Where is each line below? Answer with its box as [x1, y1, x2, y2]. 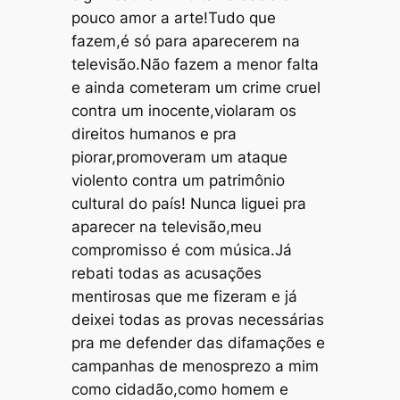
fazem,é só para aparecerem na [71, 31, 300, 50]
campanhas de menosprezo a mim [71, 356, 319, 375]
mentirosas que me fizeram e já [71, 287, 297, 305]
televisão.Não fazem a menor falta [71, 54, 319, 73]
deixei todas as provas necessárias [71, 310, 324, 329]
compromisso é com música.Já [71, 240, 292, 259]
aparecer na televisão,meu [71, 217, 262, 236]
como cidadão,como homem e [71, 379, 288, 398]
